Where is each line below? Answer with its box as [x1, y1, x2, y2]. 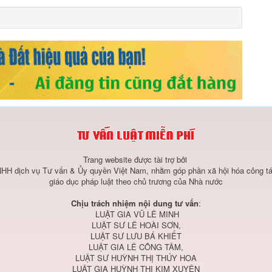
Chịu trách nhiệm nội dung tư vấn [71, 197, 199, 209]
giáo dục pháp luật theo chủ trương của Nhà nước [49, 175, 223, 187]
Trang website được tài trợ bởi [83, 153, 189, 165]
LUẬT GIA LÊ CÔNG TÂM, [89, 240, 183, 253]
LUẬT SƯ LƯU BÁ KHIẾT [90, 229, 182, 242]
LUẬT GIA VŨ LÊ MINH [93, 208, 179, 220]
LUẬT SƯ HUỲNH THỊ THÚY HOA [75, 251, 197, 263]
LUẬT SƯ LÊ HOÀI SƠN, [91, 219, 181, 231]
